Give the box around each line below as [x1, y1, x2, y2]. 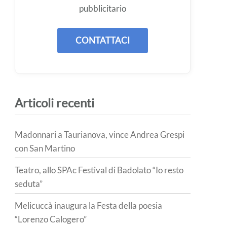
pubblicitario [79, 3, 127, 14]
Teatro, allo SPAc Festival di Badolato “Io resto [15, 165, 184, 176]
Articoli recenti [15, 95, 95, 110]
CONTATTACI [75, 34, 130, 46]
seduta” [15, 178, 43, 190]
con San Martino [15, 143, 75, 154]
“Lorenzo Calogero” [15, 214, 87, 225]
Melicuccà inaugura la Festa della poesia [15, 200, 163, 211]
